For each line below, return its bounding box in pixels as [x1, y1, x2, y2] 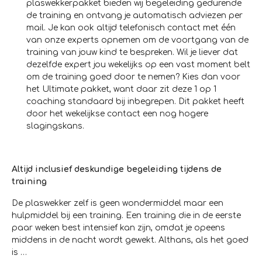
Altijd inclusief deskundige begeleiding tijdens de [12, 165, 222, 174]
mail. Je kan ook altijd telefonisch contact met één [26, 23, 236, 33]
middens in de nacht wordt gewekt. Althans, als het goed [12, 236, 249, 245]
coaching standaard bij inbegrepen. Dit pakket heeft [26, 97, 244, 106]
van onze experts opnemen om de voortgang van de [26, 36, 249, 45]
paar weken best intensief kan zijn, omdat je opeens [12, 223, 225, 233]
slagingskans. [26, 122, 84, 131]
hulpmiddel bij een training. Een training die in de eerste [12, 211, 241, 220]
